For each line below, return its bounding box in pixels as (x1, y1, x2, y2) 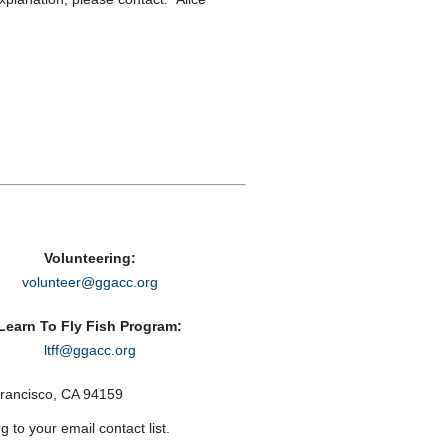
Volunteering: (43, 250, 136, 266)
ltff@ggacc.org (43, 342, 136, 358)
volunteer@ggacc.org (21, 274, 158, 290)
